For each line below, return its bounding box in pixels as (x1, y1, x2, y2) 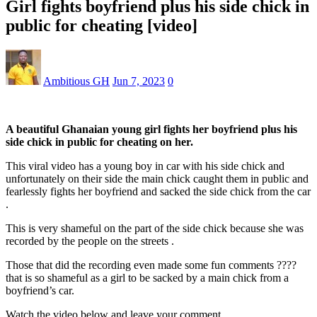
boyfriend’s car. (6, 284, 74, 296)
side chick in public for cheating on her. (6, 135, 196, 148)
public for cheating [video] (6, 16, 197, 35)
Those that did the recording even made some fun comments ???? (6, 258, 296, 271)
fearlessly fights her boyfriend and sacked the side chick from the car (6, 185, 311, 197)
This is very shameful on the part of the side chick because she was (6, 221, 304, 234)
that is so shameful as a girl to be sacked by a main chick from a (6, 271, 289, 284)
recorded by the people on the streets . (6, 234, 174, 247)
